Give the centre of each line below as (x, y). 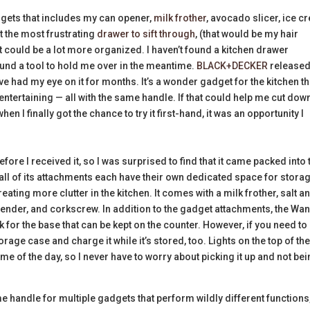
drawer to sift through (146, 34)
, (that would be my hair (247, 34)
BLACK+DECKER (232, 65)
